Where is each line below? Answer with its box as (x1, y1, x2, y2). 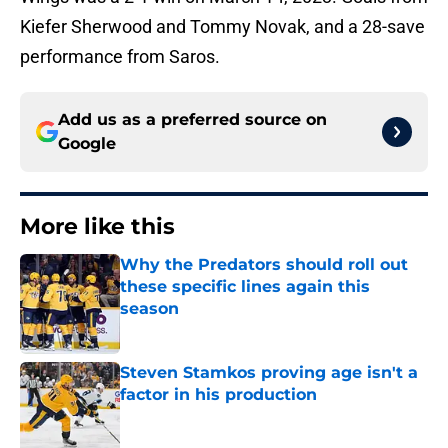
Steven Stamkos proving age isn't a (120, 363, 418, 383)
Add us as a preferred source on (58, 110, 327, 130)
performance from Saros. (20, 46, 220, 68)
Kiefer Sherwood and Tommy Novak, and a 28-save (20, 16, 425, 38)
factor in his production (120, 385, 317, 405)
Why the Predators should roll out (120, 255, 408, 275)
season (120, 299, 179, 319)
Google (58, 134, 116, 154)
